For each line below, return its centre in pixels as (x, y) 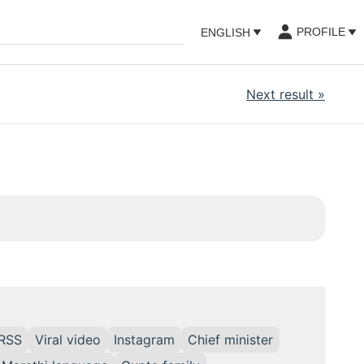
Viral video (68, 340)
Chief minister (230, 340)
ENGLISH (226, 32)
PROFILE (321, 32)
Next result (280, 94)
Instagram (144, 340)
